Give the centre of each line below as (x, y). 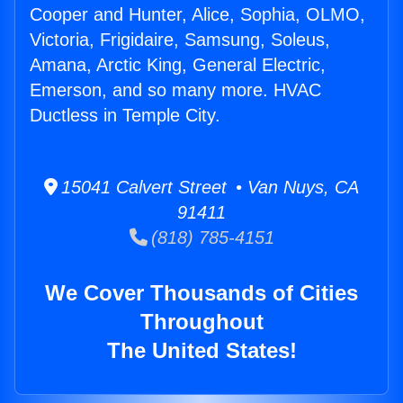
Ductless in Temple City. (125, 116)
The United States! (201, 351)
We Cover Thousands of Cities (201, 293)
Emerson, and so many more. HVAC (175, 90)
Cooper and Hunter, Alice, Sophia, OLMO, (197, 15)
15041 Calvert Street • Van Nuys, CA (208, 188)
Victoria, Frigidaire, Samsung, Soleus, (180, 40)
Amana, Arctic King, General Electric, (178, 65)
